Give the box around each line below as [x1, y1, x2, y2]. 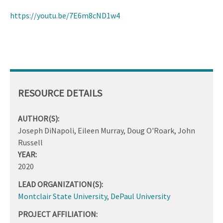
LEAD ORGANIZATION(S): [18, 179, 103, 190]
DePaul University [111, 191, 170, 202]
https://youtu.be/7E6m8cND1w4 [10, 10, 120, 20]
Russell [18, 137, 43, 148]
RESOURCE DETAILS [18, 87, 102, 100]
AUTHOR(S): [18, 113, 59, 124]
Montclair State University [18, 191, 107, 202]
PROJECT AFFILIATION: [18, 209, 98, 220]
